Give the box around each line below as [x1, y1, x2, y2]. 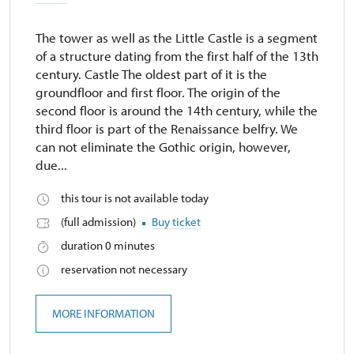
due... [36, 156, 67, 174]
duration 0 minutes [61, 238, 155, 254]
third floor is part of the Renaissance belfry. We [36, 120, 298, 137]
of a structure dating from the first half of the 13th [36, 47, 318, 65]
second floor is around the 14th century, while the [36, 102, 318, 119]
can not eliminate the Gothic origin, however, [36, 138, 291, 156]
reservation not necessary [61, 262, 187, 277]
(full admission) [61, 214, 138, 230]
